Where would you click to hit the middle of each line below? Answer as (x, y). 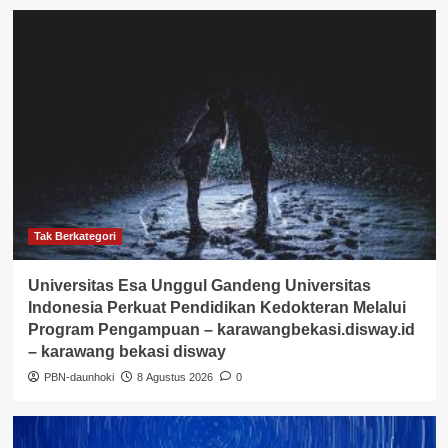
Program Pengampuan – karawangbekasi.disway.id (221, 329)
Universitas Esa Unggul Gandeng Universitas (199, 285)
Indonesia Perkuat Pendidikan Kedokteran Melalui (216, 307)
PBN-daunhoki (78, 376)
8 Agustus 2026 (174, 376)
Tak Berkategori (74, 235)
